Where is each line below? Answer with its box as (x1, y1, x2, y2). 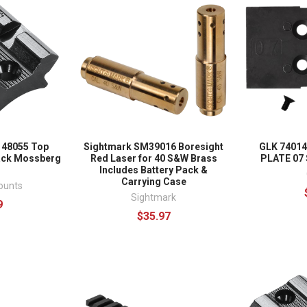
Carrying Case (121, 175, 186, 187)
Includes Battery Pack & (99, 164, 208, 175)
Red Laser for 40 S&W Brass (90, 152, 217, 164)
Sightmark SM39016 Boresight (84, 140, 223, 152)
